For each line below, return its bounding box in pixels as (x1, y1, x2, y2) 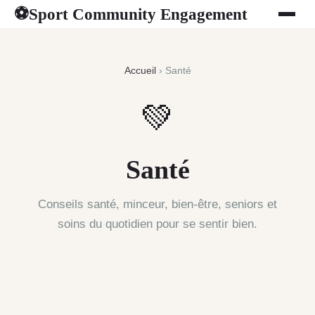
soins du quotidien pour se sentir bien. (58, 217, 257, 231)
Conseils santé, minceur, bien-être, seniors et (38, 198, 277, 211)
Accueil (124, 65, 156, 76)
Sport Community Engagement (29, 4, 247, 23)
